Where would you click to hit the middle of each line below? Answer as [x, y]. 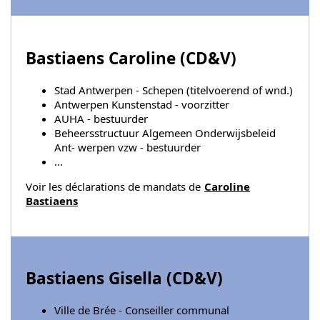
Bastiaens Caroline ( [106, 59]
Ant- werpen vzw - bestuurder [127, 147]
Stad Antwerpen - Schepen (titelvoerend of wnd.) [174, 90]
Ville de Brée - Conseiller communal [142, 310]
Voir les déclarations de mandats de [115, 186]
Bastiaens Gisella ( [99, 279]
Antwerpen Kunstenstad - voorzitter [142, 104]
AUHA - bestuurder [101, 118]
